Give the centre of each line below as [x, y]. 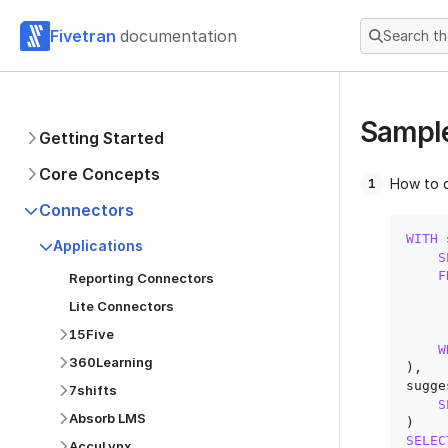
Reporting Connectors [141, 278]
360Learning [111, 362]
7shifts [93, 390]
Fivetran [83, 35]
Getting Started [101, 138]
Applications [98, 245]
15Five [91, 334]
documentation [178, 35]
